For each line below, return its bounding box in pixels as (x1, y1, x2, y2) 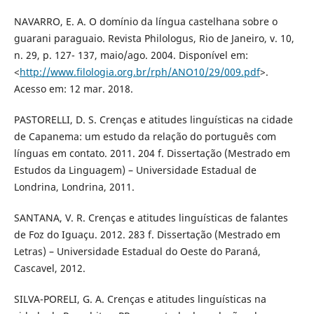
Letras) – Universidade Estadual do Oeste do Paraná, (13, 245, 261, 259)
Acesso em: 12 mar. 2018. (13, 82, 133, 96)
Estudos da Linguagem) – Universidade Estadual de (13, 163, 257, 177)
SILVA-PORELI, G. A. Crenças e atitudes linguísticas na (13, 292, 266, 306)
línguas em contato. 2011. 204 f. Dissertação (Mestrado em (13, 146, 290, 161)
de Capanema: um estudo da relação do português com (13, 130, 276, 144)
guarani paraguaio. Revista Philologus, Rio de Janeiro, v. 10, (13, 32, 294, 46)
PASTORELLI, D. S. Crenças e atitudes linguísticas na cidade (13, 113, 293, 127)
